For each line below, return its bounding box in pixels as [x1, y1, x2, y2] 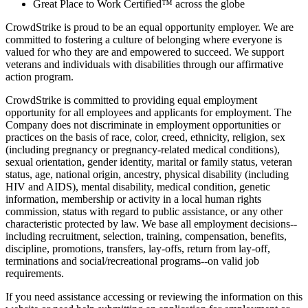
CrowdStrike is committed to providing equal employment [5, 93, 257, 106]
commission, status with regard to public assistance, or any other [5, 205, 283, 217]
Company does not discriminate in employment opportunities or [5, 118, 280, 131]
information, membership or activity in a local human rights [5, 192, 261, 205]
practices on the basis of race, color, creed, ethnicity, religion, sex [5, 131, 285, 143]
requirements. [5, 267, 64, 279]
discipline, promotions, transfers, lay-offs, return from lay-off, [5, 242, 270, 254]
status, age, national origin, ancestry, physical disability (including [5, 168, 289, 180]
